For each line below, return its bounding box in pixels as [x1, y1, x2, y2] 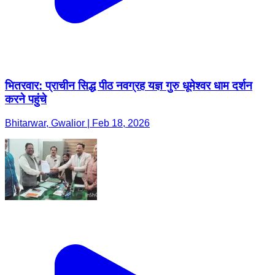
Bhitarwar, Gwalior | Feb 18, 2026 [5, 117, 150, 128]
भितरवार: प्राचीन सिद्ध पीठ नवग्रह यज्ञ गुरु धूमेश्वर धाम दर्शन [5, 79, 252, 93]
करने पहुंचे [5, 93, 47, 106]
